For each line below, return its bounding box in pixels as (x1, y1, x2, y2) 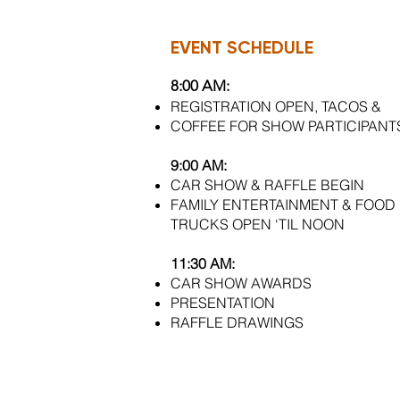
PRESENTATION (171, 294, 279, 312)
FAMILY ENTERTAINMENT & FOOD (171, 196, 396, 213)
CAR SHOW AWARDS (171, 274, 312, 292)
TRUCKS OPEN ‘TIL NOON (171, 215, 345, 233)
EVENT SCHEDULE (171, 37, 313, 58)
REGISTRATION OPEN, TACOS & (171, 97, 381, 115)
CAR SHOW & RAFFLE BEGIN (171, 176, 364, 194)
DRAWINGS (227, 313, 304, 331)
